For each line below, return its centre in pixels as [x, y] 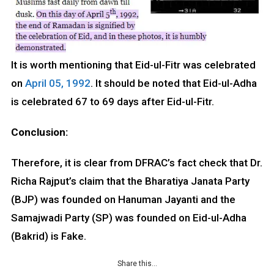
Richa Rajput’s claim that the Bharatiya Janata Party [130, 181]
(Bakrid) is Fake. [48, 236]
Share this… [137, 263]
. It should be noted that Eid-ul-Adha [173, 83]
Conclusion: [39, 132]
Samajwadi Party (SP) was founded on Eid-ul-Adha [128, 217]
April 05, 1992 [57, 83]
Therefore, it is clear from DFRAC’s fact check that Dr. [136, 162]
